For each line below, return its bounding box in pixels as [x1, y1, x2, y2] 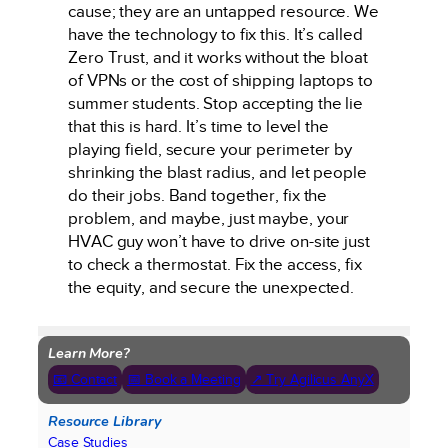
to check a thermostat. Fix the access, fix [68, 255, 362, 275]
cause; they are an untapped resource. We [68, 2, 379, 22]
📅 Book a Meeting [127, 370, 241, 387]
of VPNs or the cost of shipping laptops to [68, 71, 373, 91]
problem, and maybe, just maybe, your [68, 209, 350, 229]
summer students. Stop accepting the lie [68, 94, 364, 114]
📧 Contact [53, 370, 118, 387]
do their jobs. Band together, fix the [68, 186, 328, 206]
